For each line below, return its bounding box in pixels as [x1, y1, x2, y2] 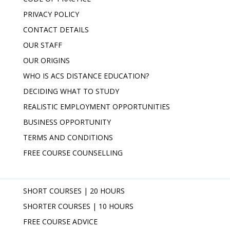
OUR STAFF [23, 40, 62, 50]
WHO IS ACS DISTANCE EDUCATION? [23, 71, 149, 81]
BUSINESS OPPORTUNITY [23, 117, 111, 127]
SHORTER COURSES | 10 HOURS [23, 201, 133, 211]
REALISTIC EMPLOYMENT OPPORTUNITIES [23, 102, 170, 111]
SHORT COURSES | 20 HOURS [23, 186, 125, 196]
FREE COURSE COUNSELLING [23, 148, 123, 158]
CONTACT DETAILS [23, 25, 89, 34]
